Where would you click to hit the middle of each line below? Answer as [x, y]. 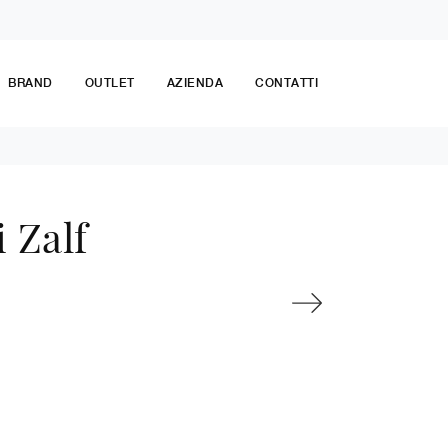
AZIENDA [194, 83]
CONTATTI [286, 83]
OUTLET [109, 83]
